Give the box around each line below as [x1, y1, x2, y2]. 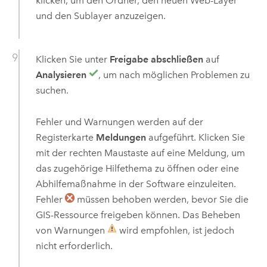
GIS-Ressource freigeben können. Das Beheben [35, 209, 240, 221]
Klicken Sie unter [35, 54, 110, 66]
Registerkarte [35, 131, 96, 143]
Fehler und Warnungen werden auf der [35, 116, 203, 128]
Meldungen [95, 131, 146, 143]
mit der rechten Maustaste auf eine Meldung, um [35, 147, 245, 159]
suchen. [35, 85, 69, 97]
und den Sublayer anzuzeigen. [35, 10, 166, 22]
